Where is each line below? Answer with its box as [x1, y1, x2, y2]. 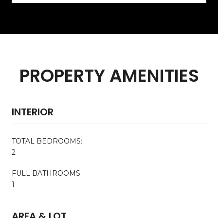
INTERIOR [12, 105, 54, 119]
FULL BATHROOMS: [12, 168, 82, 178]
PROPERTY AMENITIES [19, 63, 199, 88]
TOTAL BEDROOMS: [12, 136, 82, 145]
